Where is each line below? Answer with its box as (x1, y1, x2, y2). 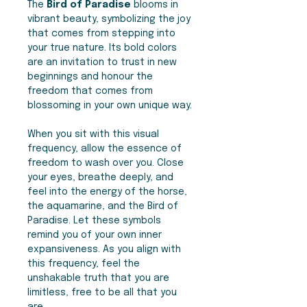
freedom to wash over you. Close (27, 158, 184, 169)
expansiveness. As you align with (27, 245, 181, 255)
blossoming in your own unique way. (27, 101, 192, 111)
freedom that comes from (27, 86, 153, 97)
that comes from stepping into (27, 29, 175, 39)
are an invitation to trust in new (27, 58, 177, 68)
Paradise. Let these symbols (27, 216, 161, 226)
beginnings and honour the (27, 72, 153, 82)
